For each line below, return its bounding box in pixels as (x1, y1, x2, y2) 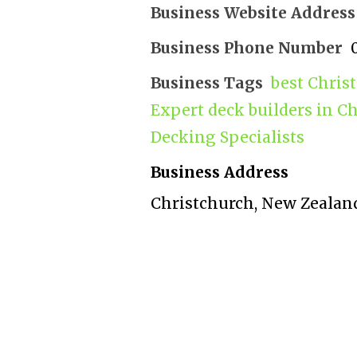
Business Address (150, 163, 288, 182)
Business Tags (150, 73, 263, 93)
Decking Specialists (150, 127, 304, 147)
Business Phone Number (150, 38, 343, 58)
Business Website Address (150, 3, 355, 23)
